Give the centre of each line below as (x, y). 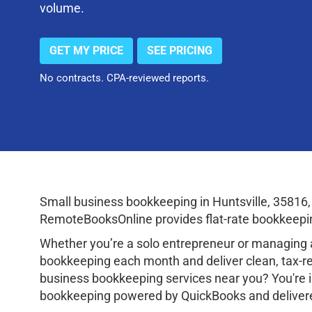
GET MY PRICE (86, 50)
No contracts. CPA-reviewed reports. (124, 78)
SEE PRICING (180, 50)
